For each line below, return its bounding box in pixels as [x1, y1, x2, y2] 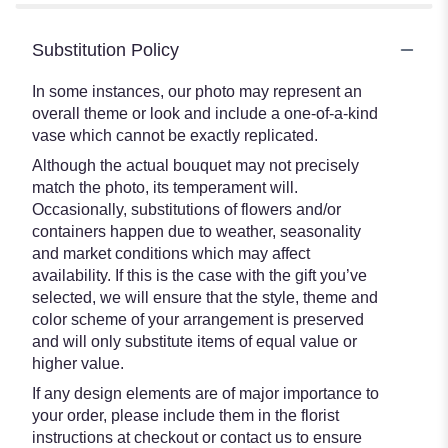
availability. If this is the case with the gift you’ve [32, 266, 367, 284]
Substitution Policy [32, 39, 179, 60]
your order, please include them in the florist [32, 406, 339, 424]
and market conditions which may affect [32, 244, 310, 262]
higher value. [32, 354, 124, 372]
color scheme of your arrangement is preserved [32, 310, 364, 328]
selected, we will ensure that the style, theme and [32, 288, 378, 306]
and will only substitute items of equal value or [32, 332, 357, 350]
